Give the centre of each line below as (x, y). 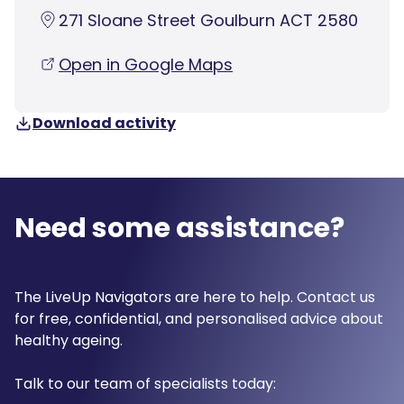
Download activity (104, 123)
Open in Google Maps (146, 64)
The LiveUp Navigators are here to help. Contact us (195, 297)
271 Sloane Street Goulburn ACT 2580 (208, 20)
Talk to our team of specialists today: (145, 383)
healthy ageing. (69, 340)
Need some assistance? (179, 228)
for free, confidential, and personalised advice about (199, 318)
